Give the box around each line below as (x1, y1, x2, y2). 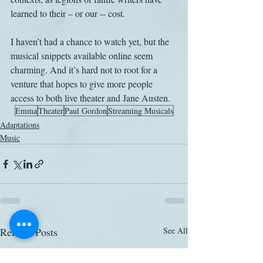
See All (163, 225, 188, 236)
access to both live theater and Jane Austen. (11, 92, 170, 104)
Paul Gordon (64, 105, 107, 116)
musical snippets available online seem (11, 49, 155, 62)
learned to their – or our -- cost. (11, 7, 125, 19)
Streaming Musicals (107, 105, 173, 116)
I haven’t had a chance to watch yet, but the (11, 35, 171, 48)
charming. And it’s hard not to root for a (11, 63, 160, 76)
